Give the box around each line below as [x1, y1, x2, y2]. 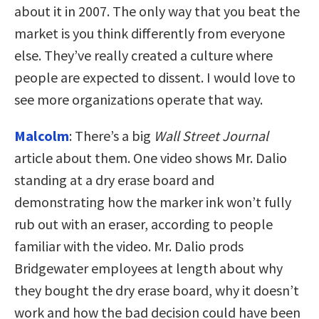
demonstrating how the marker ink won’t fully [14, 192, 291, 211]
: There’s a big [69, 126, 154, 145]
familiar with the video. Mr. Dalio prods [14, 236, 244, 255]
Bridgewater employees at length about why [14, 258, 283, 277]
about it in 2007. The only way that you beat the [14, 1, 300, 20]
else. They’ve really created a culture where [14, 46, 273, 64]
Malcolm [14, 126, 69, 145]
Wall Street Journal [154, 126, 268, 145]
